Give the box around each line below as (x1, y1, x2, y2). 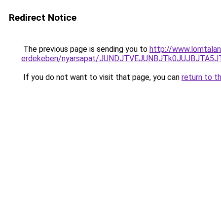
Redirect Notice (9, 12, 76, 23)
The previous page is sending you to (21, 44, 149, 54)
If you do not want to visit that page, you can (21, 73, 182, 82)
